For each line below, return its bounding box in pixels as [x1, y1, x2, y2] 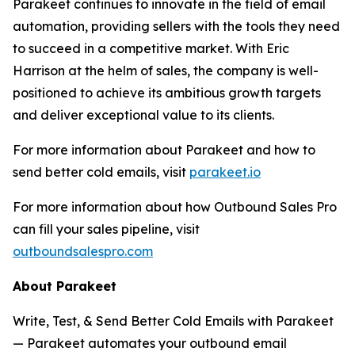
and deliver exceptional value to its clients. [13, 107, 274, 123]
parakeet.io [189, 164, 261, 180]
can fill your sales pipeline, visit [13, 221, 200, 237]
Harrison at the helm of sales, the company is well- [13, 63, 319, 78]
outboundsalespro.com [13, 243, 153, 259]
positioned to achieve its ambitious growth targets [13, 85, 321, 101]
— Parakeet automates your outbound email [13, 335, 287, 351]
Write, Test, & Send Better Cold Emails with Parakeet [13, 313, 334, 329]
